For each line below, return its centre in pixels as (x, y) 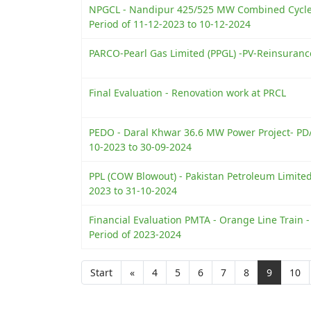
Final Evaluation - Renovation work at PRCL (187, 93)
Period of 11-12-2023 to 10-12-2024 (170, 24)
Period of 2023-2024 (135, 234)
